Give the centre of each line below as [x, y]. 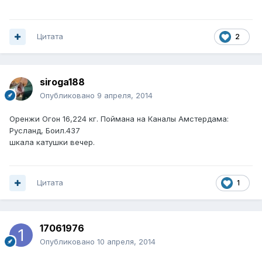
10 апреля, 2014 [126, 242]
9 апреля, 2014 [125, 96]
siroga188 [62, 82]
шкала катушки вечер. [52, 142]
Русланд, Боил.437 [45, 131]
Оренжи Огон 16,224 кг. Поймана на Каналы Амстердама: [119, 119]
